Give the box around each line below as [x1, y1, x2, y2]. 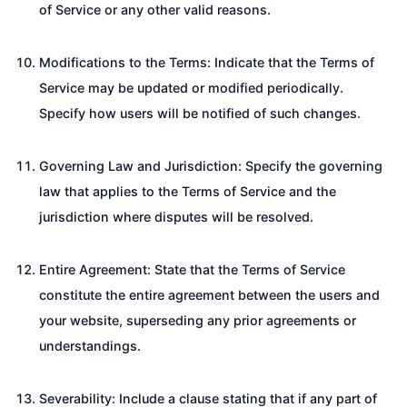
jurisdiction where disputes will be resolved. [39, 208, 313, 224]
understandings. [39, 337, 141, 353]
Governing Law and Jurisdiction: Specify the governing [39, 157, 382, 174]
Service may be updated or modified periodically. [39, 79, 343, 95]
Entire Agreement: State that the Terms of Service [39, 261, 345, 277]
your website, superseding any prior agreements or [39, 312, 356, 328]
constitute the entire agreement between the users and [39, 286, 380, 303]
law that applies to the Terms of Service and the [39, 183, 336, 199]
